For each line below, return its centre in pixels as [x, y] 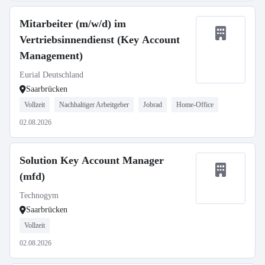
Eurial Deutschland [51, 75]
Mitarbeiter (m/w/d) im [73, 24]
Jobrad [153, 105]
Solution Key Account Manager [92, 160]
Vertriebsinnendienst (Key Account [100, 40]
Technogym [39, 195]
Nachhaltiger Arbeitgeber [94, 105]
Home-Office [195, 105]
